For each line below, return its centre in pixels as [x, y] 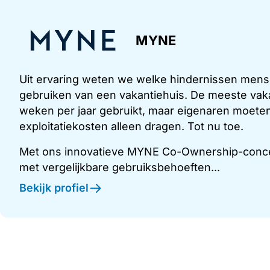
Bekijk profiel [54, 188]
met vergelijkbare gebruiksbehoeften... [120, 168]
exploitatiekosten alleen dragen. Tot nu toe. [131, 127]
